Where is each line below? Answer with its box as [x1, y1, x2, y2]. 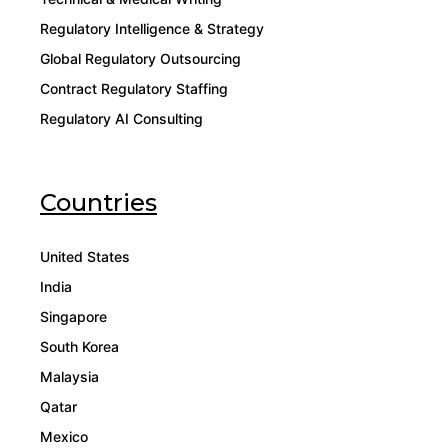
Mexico [40, 428, 88, 446]
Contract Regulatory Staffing [40, 80, 228, 98]
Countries [40, 188, 157, 218]
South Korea [40, 338, 119, 356]
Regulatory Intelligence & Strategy [40, 20, 264, 38]
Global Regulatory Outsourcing [40, 50, 241, 68]
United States [40, 248, 130, 266]
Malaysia [40, 368, 99, 386]
